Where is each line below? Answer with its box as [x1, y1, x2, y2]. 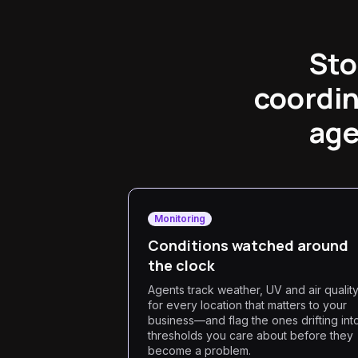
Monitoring [154, 213, 205, 225]
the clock [148, 256, 215, 275]
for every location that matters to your [148, 298, 347, 312]
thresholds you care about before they [148, 328, 353, 342]
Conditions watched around [148, 236, 348, 255]
